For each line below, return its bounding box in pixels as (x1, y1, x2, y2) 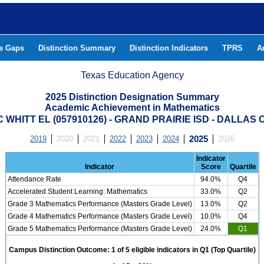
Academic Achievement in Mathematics (44, 103, 220, 113)
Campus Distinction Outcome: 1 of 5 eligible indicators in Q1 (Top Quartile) (8, 246, 256, 254)
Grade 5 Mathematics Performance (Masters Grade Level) (7, 225, 192, 233)
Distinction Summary (38, 44, 115, 52)
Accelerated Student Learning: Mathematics (7, 187, 147, 196)
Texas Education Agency (81, 70, 184, 80)
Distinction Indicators (130, 44, 208, 52)
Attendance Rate (7, 175, 61, 183)
